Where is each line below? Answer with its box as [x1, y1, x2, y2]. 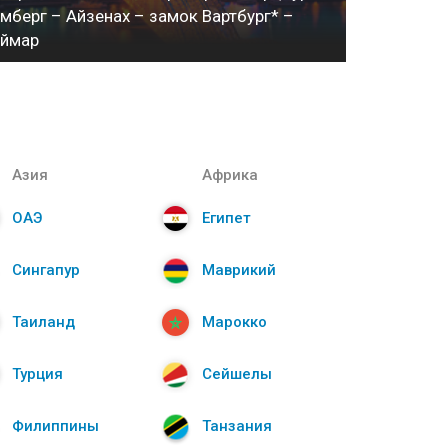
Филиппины [12, 417, 99, 435]
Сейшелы [202, 365, 272, 383]
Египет [202, 209, 251, 227]
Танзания [202, 417, 272, 435]
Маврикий [202, 261, 276, 279]
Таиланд [12, 313, 75, 331]
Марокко [202, 313, 267, 331]
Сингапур [12, 261, 80, 279]
